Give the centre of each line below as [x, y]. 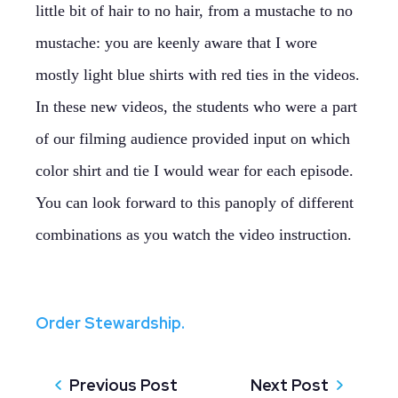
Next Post [290, 385]
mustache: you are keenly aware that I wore [176, 43]
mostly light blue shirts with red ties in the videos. [198, 75]
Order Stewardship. [110, 323]
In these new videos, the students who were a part [196, 107]
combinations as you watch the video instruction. [194, 235]
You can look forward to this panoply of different [195, 203]
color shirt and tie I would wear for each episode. [195, 171]
